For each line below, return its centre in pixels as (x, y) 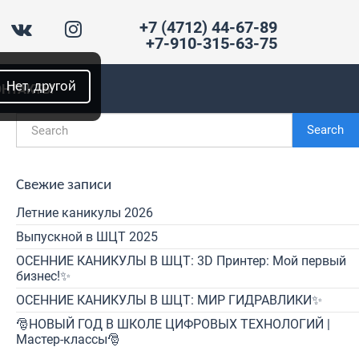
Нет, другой (41, 87)
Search (325, 130)
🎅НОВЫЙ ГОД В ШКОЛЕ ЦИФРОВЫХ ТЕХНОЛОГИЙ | (173, 324)
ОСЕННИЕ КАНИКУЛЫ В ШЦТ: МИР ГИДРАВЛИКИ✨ (169, 300)
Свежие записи (64, 186)
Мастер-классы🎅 (68, 339)
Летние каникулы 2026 (85, 213)
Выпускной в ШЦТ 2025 (87, 237)
